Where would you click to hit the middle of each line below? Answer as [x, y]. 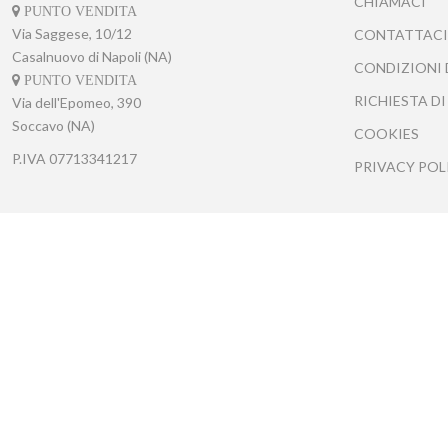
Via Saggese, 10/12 [72, 33]
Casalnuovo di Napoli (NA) [92, 56]
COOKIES [386, 133]
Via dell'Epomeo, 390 [76, 102]
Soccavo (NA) [53, 125]
